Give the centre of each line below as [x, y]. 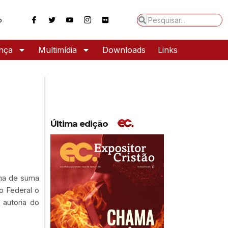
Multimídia [58, 50]
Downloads [124, 50]
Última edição [79, 123]
